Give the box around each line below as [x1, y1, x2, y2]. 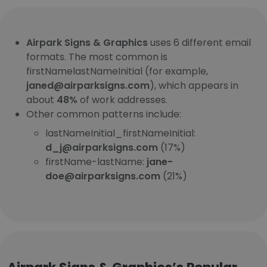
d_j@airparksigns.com [45, 141, 158, 154]
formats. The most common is [26, 50, 167, 64]
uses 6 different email [148, 36, 251, 49]
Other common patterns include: [26, 107, 181, 121]
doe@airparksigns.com [45, 169, 160, 183]
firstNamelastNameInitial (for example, [26, 64, 208, 78]
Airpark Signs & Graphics [26, 36, 148, 49]
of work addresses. [77, 93, 167, 107]
